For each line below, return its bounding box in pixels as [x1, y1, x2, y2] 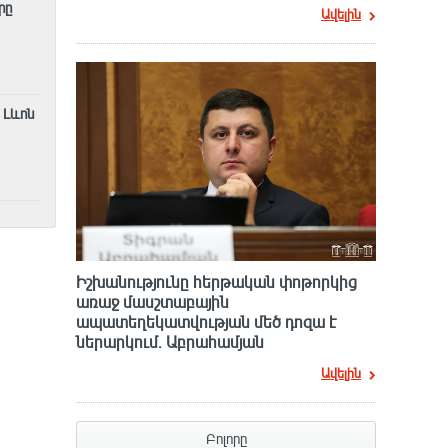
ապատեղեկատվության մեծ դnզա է [76, 313, 336, 334]
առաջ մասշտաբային [76, 293, 229, 314]
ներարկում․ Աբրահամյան [76, 333, 264, 354]
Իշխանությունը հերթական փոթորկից [76, 273, 357, 294]
